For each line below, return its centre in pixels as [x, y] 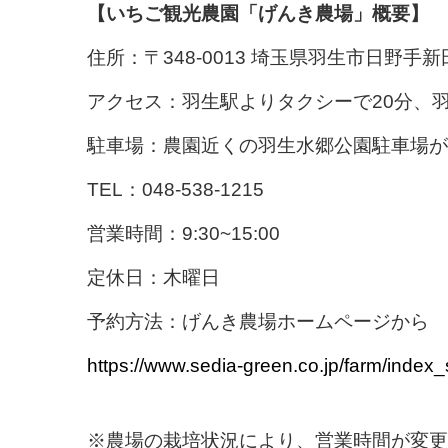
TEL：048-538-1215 [175, 190]
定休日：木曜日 [153, 278]
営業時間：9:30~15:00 [183, 234]
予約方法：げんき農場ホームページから [258, 322]
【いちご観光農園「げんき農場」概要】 [258, 14]
